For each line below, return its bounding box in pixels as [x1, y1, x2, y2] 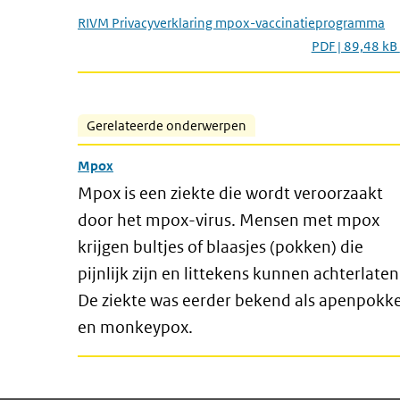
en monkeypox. [78, 317, 200, 337]
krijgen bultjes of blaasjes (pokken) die [78, 237, 363, 257]
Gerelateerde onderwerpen [87, 117, 246, 134]
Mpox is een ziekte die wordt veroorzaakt [78, 183, 383, 204]
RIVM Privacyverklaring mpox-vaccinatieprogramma [78, 14, 385, 31]
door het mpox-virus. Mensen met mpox [78, 210, 379, 230]
